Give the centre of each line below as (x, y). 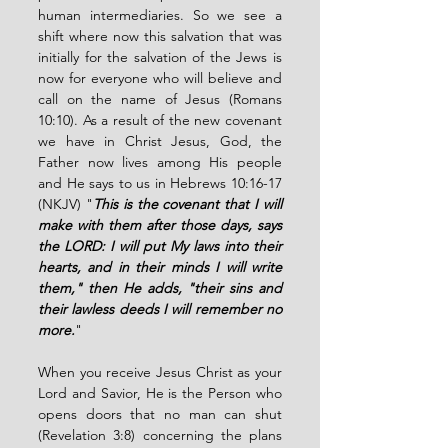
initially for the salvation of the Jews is (160, 57)
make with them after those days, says (160, 225)
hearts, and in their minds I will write (160, 267)
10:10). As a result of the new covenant (160, 120)
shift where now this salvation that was (160, 36)
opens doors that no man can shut (160, 414)
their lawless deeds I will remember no (160, 309)
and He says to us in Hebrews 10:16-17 (160, 183)
